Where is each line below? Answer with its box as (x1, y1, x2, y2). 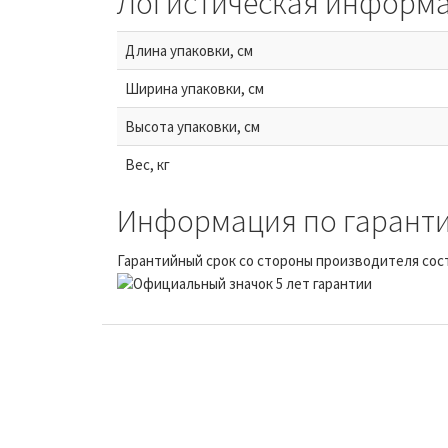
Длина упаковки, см (125, 41, 253, 61)
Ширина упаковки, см (125, 79, 264, 99)
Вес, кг (125, 155, 170, 175)
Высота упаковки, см (125, 117, 260, 137)
